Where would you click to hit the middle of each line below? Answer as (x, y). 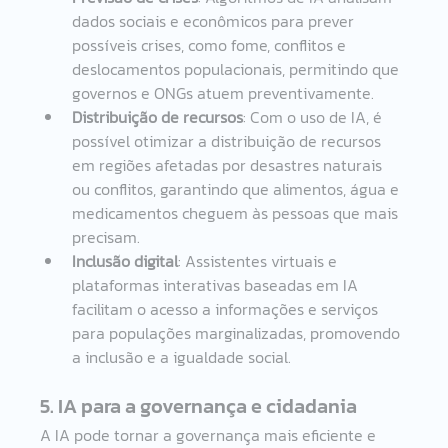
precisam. (106, 236)
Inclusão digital (125, 260)
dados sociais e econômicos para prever (215, 20)
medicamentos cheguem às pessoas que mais (237, 212)
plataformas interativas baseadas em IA (217, 284)
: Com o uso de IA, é (315, 116)
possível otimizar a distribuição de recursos (229, 140)
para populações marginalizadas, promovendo (238, 332)
